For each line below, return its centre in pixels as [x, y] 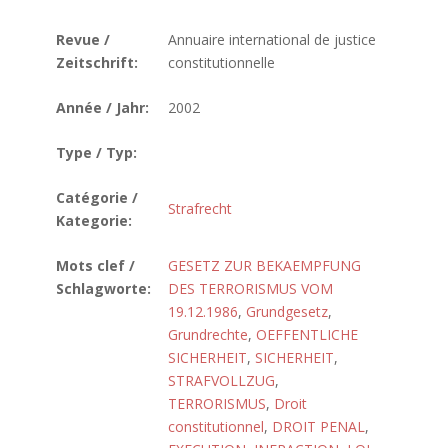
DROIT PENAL [318, 426]
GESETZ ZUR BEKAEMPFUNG [264, 265]
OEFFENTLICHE [307, 334]
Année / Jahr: [102, 107]
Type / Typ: [96, 152]
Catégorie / [97, 197]
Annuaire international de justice [272, 39]
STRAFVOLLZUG [221, 380]
